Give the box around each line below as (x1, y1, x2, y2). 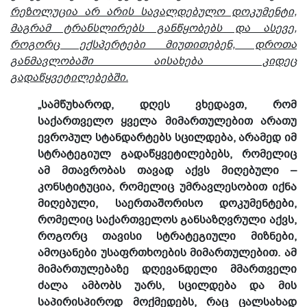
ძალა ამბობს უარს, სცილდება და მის (38, 278, 297, 293)
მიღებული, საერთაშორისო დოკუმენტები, (38, 196, 297, 211)
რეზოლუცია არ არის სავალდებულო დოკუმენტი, (10, 4, 297, 19)
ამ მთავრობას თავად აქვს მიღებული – (38, 163, 297, 178)
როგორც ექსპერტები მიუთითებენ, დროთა (10, 37, 297, 52)
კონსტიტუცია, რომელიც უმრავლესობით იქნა (38, 180, 297, 195)
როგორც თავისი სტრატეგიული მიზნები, (38, 229, 297, 244)
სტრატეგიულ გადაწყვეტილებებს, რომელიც (38, 147, 297, 162)
